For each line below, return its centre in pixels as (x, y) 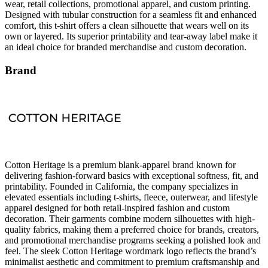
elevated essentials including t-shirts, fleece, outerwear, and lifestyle (131, 197)
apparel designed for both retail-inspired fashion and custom (117, 208)
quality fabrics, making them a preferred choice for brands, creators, (132, 230)
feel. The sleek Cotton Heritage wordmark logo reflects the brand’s (130, 251)
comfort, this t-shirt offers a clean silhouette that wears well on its (127, 25)
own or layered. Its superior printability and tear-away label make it (131, 36)
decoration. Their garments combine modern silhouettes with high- (130, 219)
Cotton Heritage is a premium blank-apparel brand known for (120, 165)
